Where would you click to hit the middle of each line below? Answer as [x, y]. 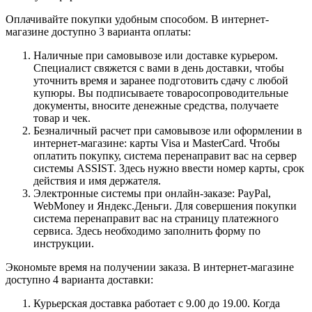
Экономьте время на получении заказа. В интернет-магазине [150, 267]
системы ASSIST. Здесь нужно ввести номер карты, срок [169, 168]
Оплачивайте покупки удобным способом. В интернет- [137, 19]
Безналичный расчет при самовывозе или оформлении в [168, 130]
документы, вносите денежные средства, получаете [156, 105]
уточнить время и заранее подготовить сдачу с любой [161, 80]
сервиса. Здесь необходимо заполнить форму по [147, 231]
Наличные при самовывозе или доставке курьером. [156, 55]
